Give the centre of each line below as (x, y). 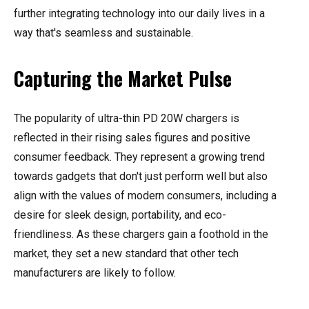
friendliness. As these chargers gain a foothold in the (141, 235)
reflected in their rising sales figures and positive (132, 138)
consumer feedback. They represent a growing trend (139, 157)
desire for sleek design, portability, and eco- (120, 215)
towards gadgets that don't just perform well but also (141, 177)
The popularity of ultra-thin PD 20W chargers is (127, 119)
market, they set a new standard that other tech (126, 254)
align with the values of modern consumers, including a (145, 196)
